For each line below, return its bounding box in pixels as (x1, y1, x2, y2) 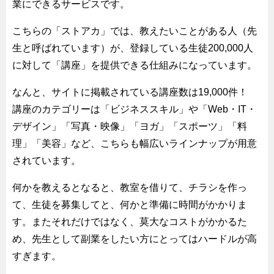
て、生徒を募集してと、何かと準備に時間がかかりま (12, 199, 247, 210)
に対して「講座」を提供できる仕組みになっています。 (12, 59, 257, 70)
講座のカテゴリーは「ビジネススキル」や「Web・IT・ (12, 103, 256, 114)
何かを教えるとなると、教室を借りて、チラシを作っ (12, 182, 247, 193)
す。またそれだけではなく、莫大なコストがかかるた (12, 216, 247, 227)
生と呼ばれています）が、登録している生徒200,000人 (12, 42, 253, 53)
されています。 (12, 155, 81, 166)
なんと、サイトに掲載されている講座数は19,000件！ (12, 86, 248, 97)
